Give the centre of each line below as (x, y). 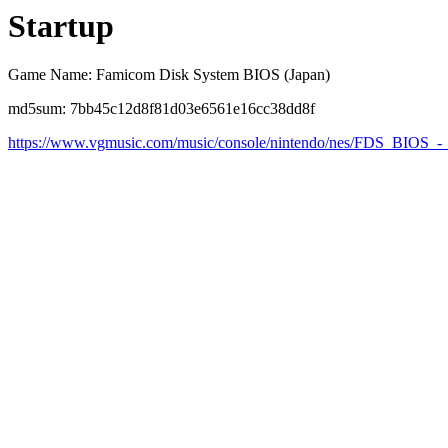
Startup (61, 26)
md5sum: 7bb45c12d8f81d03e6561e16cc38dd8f (161, 109)
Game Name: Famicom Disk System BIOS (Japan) (169, 75)
